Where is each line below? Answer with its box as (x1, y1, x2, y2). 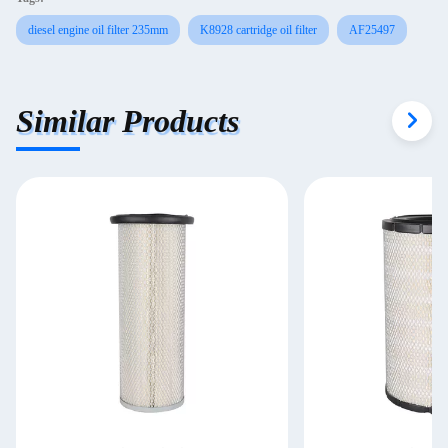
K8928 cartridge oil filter (200, 23, 317, 37)
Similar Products (16, 102, 239, 139)
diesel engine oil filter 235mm (28, 23, 168, 37)
